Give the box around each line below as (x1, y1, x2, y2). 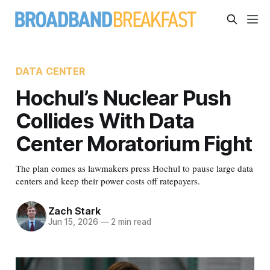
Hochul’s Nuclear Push (15, 84, 231, 110)
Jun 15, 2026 (48, 217, 98, 227)
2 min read (108, 217, 151, 227)
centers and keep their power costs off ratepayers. (15, 174, 200, 187)
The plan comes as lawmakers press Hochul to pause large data (15, 162, 253, 174)
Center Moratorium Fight (15, 130, 253, 156)
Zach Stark (48, 205, 101, 218)
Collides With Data (15, 107, 195, 133)
